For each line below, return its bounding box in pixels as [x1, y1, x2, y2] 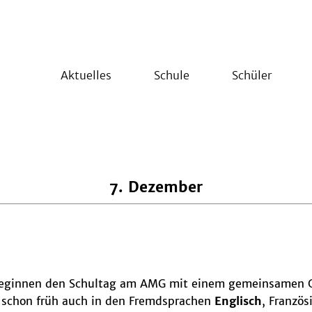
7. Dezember [109, 178, 203, 196]
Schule [153, 68, 189, 82]
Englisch [214, 294, 262, 308]
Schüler [232, 68, 272, 82]
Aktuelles [60, 68, 111, 82]
